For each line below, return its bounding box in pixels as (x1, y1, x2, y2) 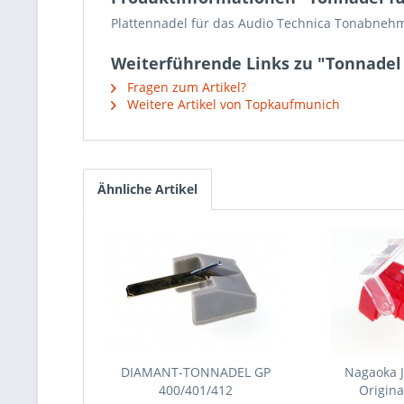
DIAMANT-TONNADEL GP (120, 363, 271, 381)
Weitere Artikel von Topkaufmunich (124, 96, 340, 113)
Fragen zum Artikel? (124, 78, 246, 96)
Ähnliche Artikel (97, 180, 197, 197)
